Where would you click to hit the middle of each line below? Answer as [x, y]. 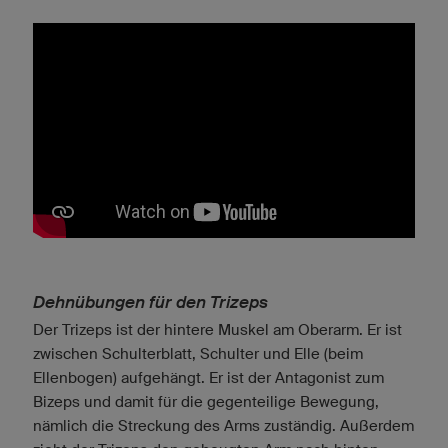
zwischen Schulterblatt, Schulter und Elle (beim [198, 354]
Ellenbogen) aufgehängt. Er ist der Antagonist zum [208, 378]
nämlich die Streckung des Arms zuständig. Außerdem [223, 426]
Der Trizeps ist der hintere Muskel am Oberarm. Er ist [217, 330]
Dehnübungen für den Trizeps [150, 303]
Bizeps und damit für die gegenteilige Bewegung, [206, 402]
